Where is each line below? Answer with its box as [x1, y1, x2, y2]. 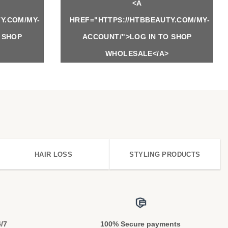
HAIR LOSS [34, 151, 73, 159]
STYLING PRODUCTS [129, 151, 201, 159]
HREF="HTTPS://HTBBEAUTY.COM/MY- [70, 16, 210, 24]
